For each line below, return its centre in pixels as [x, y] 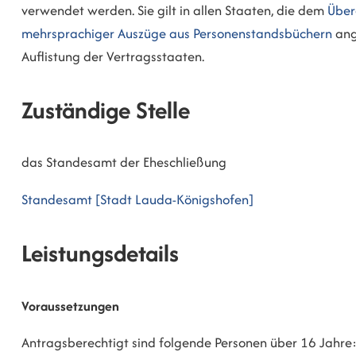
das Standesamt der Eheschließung [124, 163]
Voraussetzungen [70, 306]
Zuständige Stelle [106, 110]
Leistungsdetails [100, 253]
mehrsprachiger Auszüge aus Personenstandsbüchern [177, 33]
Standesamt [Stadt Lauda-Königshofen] [137, 200]
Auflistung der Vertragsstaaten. [113, 56]
